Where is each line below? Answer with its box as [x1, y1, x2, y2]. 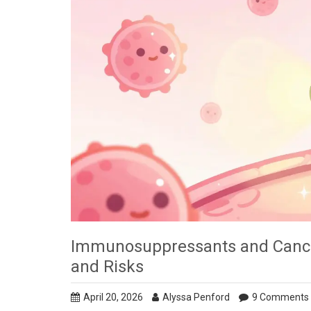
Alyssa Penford [162, 291, 230, 303]
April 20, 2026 [83, 291, 143, 303]
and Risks [71, 256, 144, 276]
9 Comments [252, 291, 309, 303]
